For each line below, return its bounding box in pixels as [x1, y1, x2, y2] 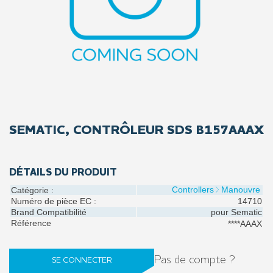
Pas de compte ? [154, 255, 235, 267]
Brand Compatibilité [11, 207, 87, 217]
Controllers [172, 185, 214, 194]
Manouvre [221, 185, 260, 194]
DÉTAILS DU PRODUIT [9, 168, 117, 178]
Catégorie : [11, 185, 54, 195]
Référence [11, 218, 51, 228]
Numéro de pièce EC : [11, 196, 96, 206]
